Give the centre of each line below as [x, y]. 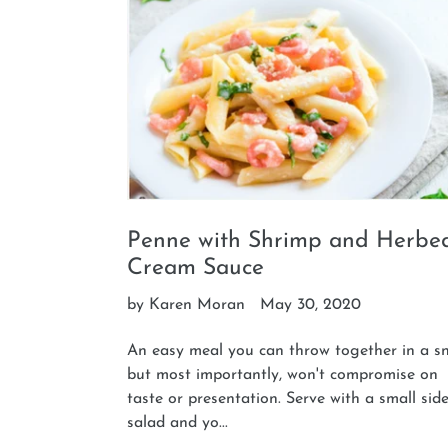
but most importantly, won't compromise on [282, 374]
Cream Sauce [195, 268]
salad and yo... [177, 422]
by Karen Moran [186, 304]
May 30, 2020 [310, 304]
